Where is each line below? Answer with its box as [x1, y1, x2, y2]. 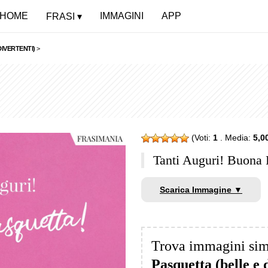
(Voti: [189, 133, 213, 142]
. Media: [218, 133, 253, 142]
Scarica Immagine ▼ [160, 185, 242, 195]
